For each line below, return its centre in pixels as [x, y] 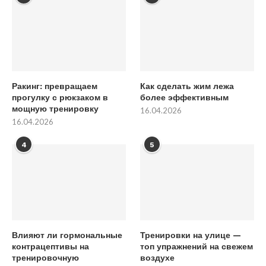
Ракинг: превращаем [55, 86]
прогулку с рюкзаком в [60, 97]
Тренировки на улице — [191, 235]
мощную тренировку [55, 108]
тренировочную [45, 257]
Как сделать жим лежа [187, 86]
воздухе [158, 257]
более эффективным [185, 97]
